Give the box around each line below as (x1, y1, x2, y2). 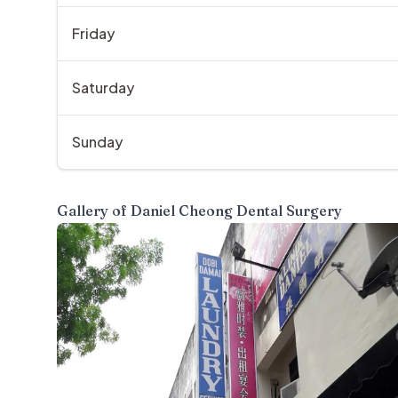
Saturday (72, 78, 134, 97)
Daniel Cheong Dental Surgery (131, 202, 342, 219)
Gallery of (57, 202, 131, 219)
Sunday (72, 132, 123, 151)
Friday (72, 24, 115, 43)
